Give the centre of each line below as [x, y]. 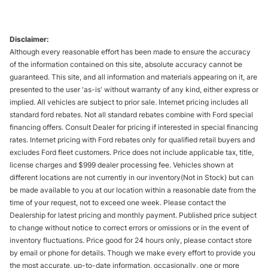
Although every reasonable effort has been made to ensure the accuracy [130, 51]
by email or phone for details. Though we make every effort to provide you [133, 252]
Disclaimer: [29, 39]
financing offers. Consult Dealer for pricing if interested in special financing [134, 127]
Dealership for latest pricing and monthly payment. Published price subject [133, 215]
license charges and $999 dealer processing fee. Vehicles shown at [121, 165]
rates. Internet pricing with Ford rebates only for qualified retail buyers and [132, 139]
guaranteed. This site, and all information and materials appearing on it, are [133, 77]
